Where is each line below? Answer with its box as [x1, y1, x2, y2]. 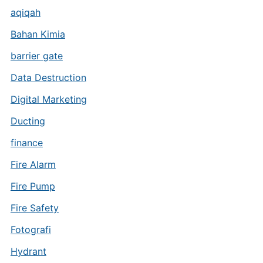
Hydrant [10, 245, 46, 257]
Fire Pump [10, 180, 55, 192]
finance [10, 137, 43, 149]
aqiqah [10, 6, 41, 18]
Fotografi [10, 224, 51, 235]
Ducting [10, 115, 45, 127]
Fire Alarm [10, 159, 56, 170]
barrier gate [10, 50, 63, 62]
